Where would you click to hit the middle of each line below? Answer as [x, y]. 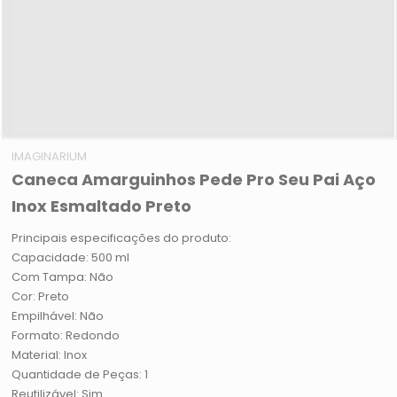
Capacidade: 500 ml [71, 258]
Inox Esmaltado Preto [102, 206]
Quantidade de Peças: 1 [80, 375]
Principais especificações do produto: [122, 238]
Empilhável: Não [58, 316]
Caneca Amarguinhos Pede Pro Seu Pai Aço [194, 180]
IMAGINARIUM [50, 157]
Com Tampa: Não [63, 277]
